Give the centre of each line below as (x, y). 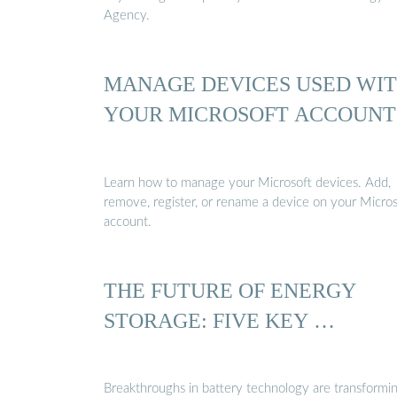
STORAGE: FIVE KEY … (219, 320)
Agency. (127, 15)
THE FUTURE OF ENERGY (230, 290)
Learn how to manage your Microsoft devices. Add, (247, 183)
